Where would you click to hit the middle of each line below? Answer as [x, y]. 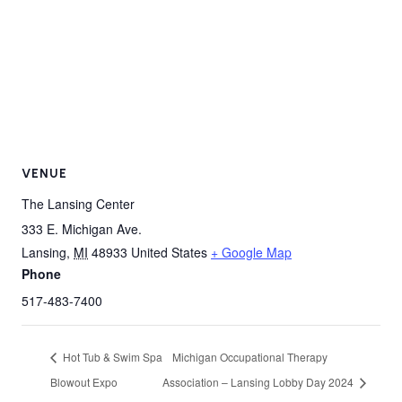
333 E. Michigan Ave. [82, 229]
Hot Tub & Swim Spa [111, 357]
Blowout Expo [84, 382]
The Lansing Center [78, 204]
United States [169, 253]
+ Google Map [251, 253]
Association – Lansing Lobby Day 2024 [260, 382]
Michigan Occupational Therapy [250, 357]
